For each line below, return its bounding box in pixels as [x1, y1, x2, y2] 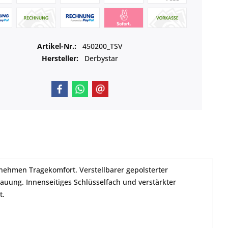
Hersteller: [41, 53, 78, 64]
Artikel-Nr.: [37, 41, 78, 51]
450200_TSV [82, 41, 123, 51]
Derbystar [84, 53, 118, 64]
